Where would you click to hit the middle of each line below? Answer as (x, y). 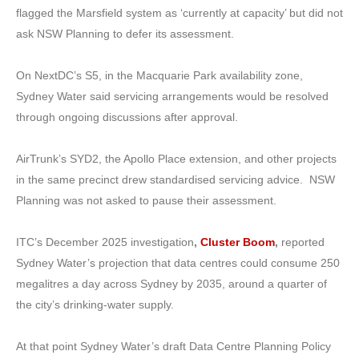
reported (301, 242)
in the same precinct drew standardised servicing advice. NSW (175, 179)
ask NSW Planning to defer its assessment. (125, 33)
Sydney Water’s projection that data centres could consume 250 (178, 262)
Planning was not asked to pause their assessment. (146, 200)
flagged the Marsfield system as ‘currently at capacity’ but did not (179, 12)
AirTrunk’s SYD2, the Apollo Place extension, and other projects (176, 158)
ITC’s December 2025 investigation (105, 242)
